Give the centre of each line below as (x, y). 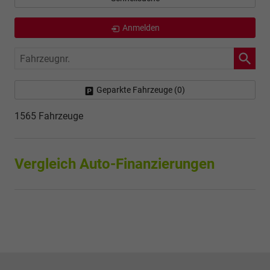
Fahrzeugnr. (41, 56)
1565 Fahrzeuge (49, 116)
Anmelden (141, 28)
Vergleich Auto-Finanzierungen (118, 164)
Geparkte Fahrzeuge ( (137, 90)
